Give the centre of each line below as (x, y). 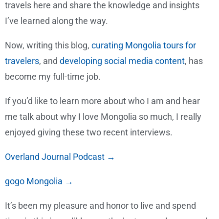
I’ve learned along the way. (56, 21)
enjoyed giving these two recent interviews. (89, 132)
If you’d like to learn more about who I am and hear (102, 101)
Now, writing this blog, (48, 45)
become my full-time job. (53, 77)
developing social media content (122, 61)
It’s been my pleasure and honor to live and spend (100, 206)
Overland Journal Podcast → (60, 157)
